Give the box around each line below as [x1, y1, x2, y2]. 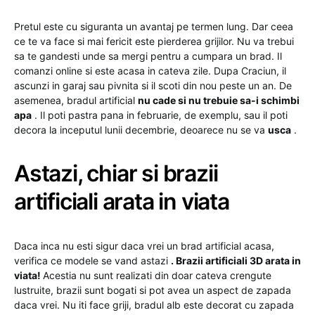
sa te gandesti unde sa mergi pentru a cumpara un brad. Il [14, 50, 282, 62]
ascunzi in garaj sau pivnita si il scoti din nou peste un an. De [14, 79, 292, 91]
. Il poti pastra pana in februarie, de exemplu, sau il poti [32, 109, 288, 121]
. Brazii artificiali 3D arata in [171, 255, 301, 266]
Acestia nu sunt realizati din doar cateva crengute [43, 269, 271, 281]
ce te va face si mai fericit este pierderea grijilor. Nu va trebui [14, 35, 294, 47]
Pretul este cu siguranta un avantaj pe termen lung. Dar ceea [14, 20, 293, 32]
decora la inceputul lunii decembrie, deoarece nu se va [14, 124, 268, 136]
